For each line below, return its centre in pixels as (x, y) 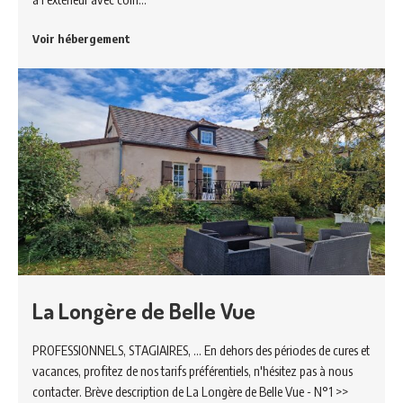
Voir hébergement (81, 38)
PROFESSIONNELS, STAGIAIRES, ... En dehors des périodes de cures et (201, 350)
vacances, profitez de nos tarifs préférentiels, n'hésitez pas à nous (193, 371)
